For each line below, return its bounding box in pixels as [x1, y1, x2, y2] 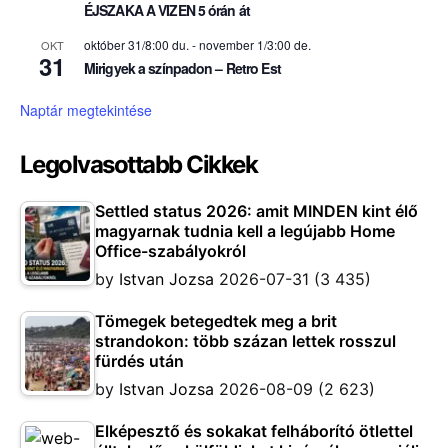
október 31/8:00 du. [84, 36, 189, 54]
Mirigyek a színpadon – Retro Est [84, 58, 281, 79]
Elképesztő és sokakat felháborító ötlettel [95, 421, 413, 442]
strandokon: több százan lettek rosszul [95, 331, 396, 352]
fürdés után [95, 351, 184, 372]
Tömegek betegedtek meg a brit [95, 311, 337, 332]
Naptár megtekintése [20, 100, 152, 121]
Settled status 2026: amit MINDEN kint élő [95, 201, 418, 222]
